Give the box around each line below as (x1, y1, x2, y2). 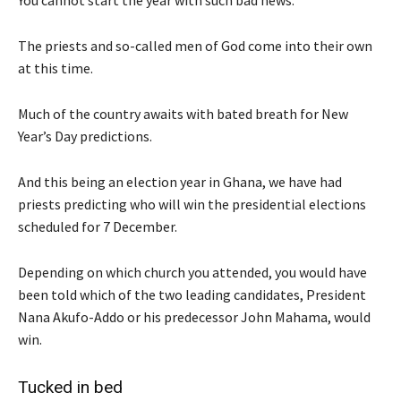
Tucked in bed (18, 376, 123, 397)
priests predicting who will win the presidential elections (18, 194, 366, 213)
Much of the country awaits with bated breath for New (18, 104, 348, 123)
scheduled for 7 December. (18, 217, 177, 235)
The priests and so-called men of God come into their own (18, 36, 372, 55)
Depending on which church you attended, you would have (18, 262, 367, 281)
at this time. (18, 58, 93, 77)
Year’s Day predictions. (18, 126, 152, 145)
